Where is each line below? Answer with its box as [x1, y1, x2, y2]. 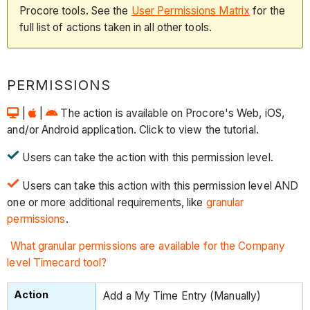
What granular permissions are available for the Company [10, 239, 286, 253]
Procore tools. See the [19, 4, 131, 18]
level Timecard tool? [7, 256, 110, 270]
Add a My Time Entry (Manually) [103, 289, 262, 303]
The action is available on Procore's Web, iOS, [60, 106, 285, 120]
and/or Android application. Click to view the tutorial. [7, 122, 259, 136]
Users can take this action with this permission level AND [19, 179, 299, 192]
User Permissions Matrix [131, 4, 250, 18]
